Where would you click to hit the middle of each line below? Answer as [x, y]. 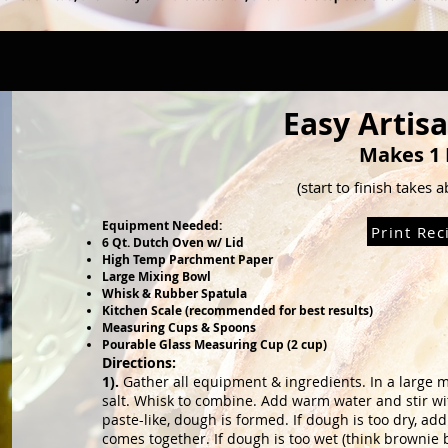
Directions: [141, 362]
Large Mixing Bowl [157, 276]
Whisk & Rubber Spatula [175, 293]
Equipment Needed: [162, 225]
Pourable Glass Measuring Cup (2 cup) [215, 344]
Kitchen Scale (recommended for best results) [238, 310]
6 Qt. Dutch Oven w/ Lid [173, 242]
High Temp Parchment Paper [188, 259]
